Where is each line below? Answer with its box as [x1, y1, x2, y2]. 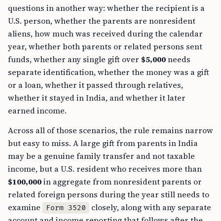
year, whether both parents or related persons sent [8, 41, 202, 52]
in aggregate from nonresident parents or [41, 176, 202, 187]
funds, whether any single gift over [8, 54, 141, 65]
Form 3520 [46, 204, 86, 213]
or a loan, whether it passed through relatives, [8, 79, 183, 91]
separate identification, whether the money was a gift [8, 67, 209, 78]
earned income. [8, 105, 67, 116]
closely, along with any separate [89, 202, 211, 213]
